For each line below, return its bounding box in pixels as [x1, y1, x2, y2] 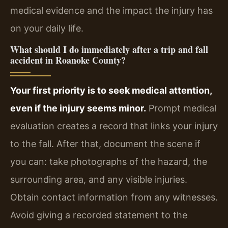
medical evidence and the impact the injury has [10, 5, 213, 16]
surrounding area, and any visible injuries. [10, 174, 187, 185]
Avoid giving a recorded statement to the [10, 210, 187, 221]
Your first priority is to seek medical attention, [10, 85, 212, 96]
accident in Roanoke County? [10, 53, 126, 67]
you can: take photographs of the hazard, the [10, 156, 207, 167]
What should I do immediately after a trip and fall [10, 43, 208, 56]
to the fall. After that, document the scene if [10, 138, 201, 150]
